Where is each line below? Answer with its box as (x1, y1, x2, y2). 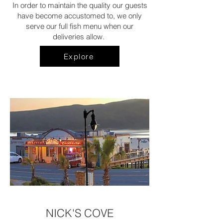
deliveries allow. (53, 32, 107, 41)
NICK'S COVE (46, 206, 113, 220)
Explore (63, 51, 94, 61)
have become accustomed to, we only (17, 11, 142, 20)
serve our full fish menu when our (26, 21, 133, 31)
